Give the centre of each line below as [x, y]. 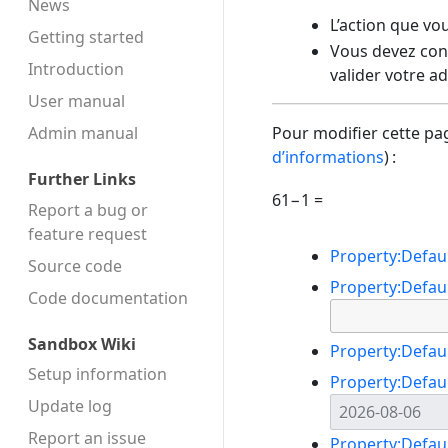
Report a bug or [88, 209]
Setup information [97, 374]
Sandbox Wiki [82, 343]
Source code [75, 265]
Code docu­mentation [108, 297]
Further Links [82, 179]
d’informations [328, 157]
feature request [87, 233]
